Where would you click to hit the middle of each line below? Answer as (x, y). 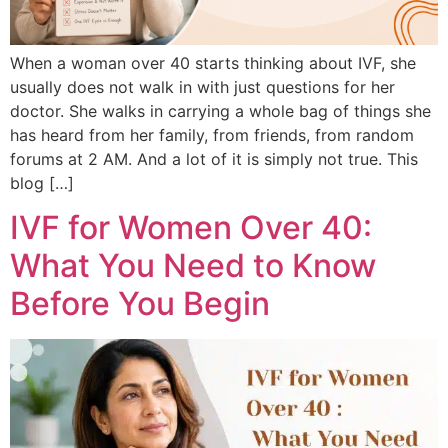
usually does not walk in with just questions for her (202, 86)
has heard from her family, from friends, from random (212, 134)
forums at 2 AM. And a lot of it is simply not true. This (214, 158)
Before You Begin (140, 304)
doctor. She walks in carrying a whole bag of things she (220, 110)
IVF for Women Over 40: (191, 228)
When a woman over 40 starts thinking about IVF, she (213, 62)
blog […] (42, 182)
